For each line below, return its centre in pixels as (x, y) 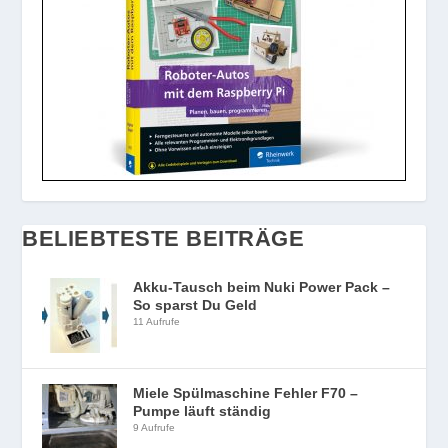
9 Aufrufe (154, 427)
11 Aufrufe (157, 321)
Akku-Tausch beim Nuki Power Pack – (262, 286)
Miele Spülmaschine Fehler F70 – (246, 392)
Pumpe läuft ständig (202, 410)
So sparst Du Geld (195, 304)
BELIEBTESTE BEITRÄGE (163, 238)
